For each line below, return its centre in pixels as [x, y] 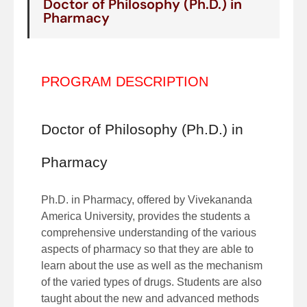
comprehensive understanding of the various [149, 233]
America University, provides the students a [146, 216]
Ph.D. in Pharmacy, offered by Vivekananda [147, 200]
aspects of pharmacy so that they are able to [147, 249]
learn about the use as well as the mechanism [152, 266]
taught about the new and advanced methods [150, 298]
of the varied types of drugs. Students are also [151, 282]
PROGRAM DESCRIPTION [125, 82]
